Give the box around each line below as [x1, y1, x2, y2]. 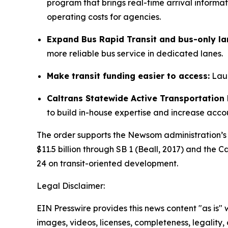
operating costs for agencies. [47, 11, 161, 22]
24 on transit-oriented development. [37, 158, 180, 168]
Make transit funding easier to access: [47, 70, 210, 81]
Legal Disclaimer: [37, 180, 105, 191]
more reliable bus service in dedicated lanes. [47, 48, 223, 59]
